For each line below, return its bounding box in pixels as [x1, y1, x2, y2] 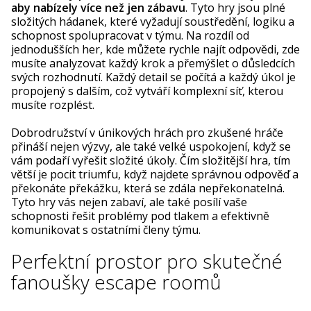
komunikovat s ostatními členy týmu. [11, 221, 201, 237]
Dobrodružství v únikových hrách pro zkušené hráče [11, 124, 283, 140]
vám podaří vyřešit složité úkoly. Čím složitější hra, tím [11, 152, 290, 168]
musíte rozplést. [11, 96, 94, 112]
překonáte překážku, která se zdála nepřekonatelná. [11, 180, 285, 196]
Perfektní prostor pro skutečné [11, 247, 283, 274]
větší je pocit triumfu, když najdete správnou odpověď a [11, 166, 299, 182]
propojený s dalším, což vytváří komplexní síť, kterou [11, 83, 283, 99]
